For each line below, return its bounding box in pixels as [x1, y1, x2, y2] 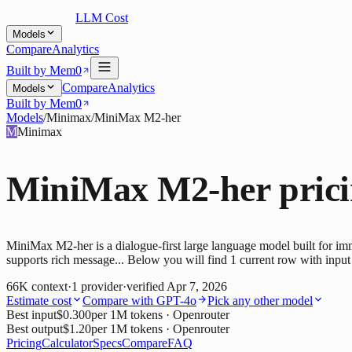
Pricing [6, 336, 42, 350]
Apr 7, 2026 [167, 280, 227, 294]
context [31, 280, 68, 294]
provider [81, 280, 123, 294]
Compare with [82, 294, 156, 308]
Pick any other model [207, 294, 313, 308]
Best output [6, 322, 63, 336]
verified [126, 280, 167, 294]
